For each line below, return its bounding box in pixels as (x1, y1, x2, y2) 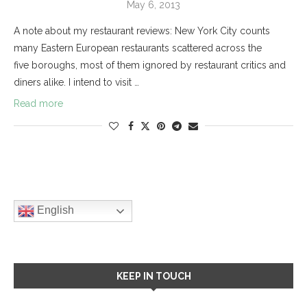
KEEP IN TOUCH (116, 270, 191, 282)
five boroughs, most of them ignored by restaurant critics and (14, 59, 286, 71)
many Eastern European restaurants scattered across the (14, 42, 262, 53)
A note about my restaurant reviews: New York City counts (14, 25, 270, 36)
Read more (14, 97, 63, 109)
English (34, 204, 74, 216)
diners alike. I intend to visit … (14, 76, 139, 88)
